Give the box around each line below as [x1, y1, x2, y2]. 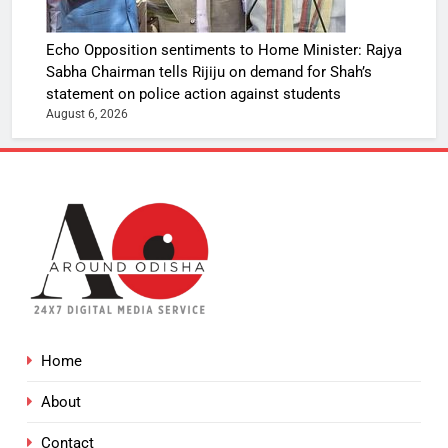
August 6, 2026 [46, 107, 128, 122]
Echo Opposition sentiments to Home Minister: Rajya [46, 41, 402, 60]
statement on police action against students [46, 85, 341, 104]
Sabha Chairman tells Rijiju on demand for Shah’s [46, 63, 372, 82]
